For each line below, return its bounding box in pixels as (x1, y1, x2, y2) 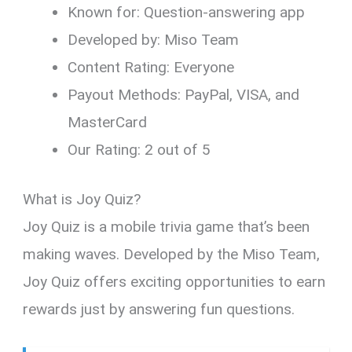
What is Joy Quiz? (23, 190, 141, 209)
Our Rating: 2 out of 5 (68, 140, 211, 159)
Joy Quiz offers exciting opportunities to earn (23, 273, 326, 291)
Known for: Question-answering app (68, 2, 306, 21)
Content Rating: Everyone (68, 57, 235, 76)
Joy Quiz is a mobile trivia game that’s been (23, 218, 310, 236)
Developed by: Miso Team (68, 30, 240, 49)
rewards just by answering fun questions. (23, 300, 295, 319)
